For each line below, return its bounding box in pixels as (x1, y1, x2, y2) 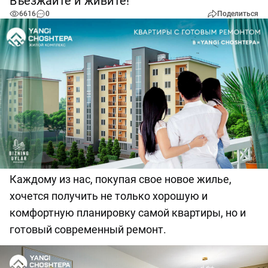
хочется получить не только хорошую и (10, 190, 208, 203)
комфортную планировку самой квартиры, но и (10, 206, 246, 220)
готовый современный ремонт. (10, 223, 169, 236)
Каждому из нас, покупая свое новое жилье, (10, 173, 232, 186)
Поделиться (217, 10, 258, 18)
